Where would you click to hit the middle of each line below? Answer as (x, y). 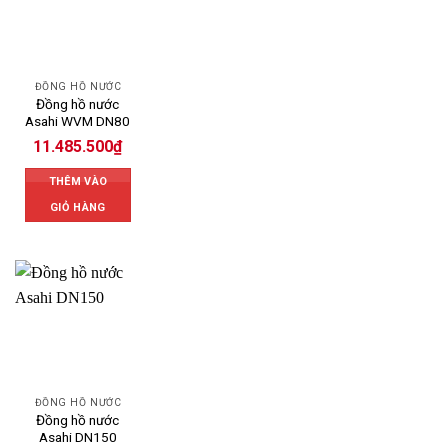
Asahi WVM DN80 (78, 120)
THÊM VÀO (78, 181)
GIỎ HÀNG (78, 207)
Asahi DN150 (77, 437)
